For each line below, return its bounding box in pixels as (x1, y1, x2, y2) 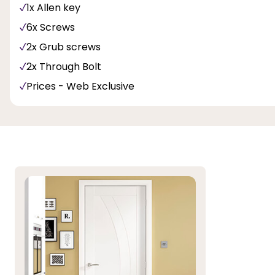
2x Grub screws (26, 39, 101, 54)
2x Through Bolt (26, 59, 101, 74)
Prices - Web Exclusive (26, 79, 134, 93)
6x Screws (26, 20, 75, 34)
